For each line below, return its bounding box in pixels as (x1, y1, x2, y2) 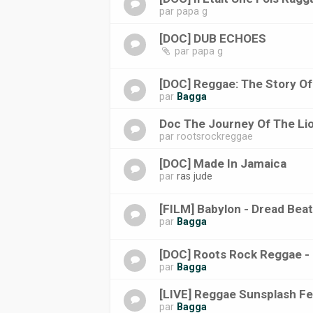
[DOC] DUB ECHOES (159, 31, 267, 45)
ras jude (177, 170, 213, 182)
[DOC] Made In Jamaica (159, 156, 287, 170)
